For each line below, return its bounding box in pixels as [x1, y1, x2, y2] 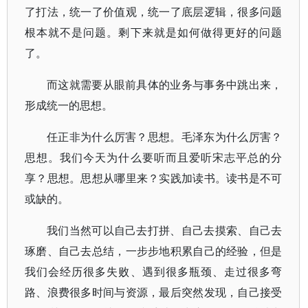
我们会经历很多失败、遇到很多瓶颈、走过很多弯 [25, 264, 283, 279]
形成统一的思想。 [25, 98, 113, 113]
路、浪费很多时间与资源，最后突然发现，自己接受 [25, 285, 283, 300]
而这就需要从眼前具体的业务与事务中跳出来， [47, 77, 283, 92]
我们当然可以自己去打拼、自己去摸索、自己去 [47, 223, 283, 238]
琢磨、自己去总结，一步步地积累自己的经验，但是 [25, 243, 283, 258]
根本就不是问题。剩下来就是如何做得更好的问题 [25, 25, 283, 40]
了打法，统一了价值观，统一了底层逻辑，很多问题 [25, 4, 283, 19]
